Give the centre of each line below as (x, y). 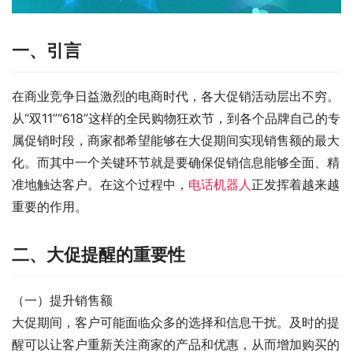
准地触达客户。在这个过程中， (100, 185)
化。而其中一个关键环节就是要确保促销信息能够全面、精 (176, 163)
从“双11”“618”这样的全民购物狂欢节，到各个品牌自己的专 (176, 119)
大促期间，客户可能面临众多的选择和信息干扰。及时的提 (176, 323)
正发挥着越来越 (295, 185)
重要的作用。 (50, 207)
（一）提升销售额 (62, 301)
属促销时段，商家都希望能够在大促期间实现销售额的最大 (176, 141)
